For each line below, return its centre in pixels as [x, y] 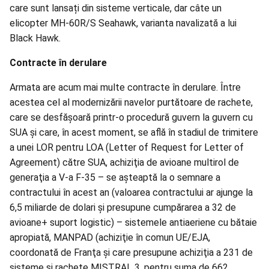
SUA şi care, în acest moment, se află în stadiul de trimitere [134, 133]
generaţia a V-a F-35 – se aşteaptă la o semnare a [115, 178]
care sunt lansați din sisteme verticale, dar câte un [116, 8]
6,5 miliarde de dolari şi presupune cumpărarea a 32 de [123, 208]
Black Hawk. [35, 38]
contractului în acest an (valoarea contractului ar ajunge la [131, 193]
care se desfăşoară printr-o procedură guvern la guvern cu [131, 118]
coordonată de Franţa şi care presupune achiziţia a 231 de [131, 253]
